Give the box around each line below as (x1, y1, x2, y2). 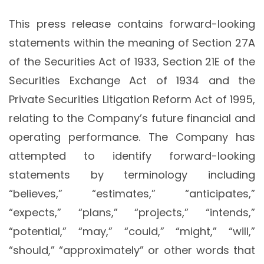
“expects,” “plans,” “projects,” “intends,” (9, 205, 255, 220)
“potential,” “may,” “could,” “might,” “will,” (9, 224, 255, 239)
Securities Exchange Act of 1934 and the (9, 73, 255, 88)
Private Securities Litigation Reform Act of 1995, (9, 92, 255, 107)
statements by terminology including (9, 167, 255, 183)
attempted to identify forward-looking (9, 148, 255, 164)
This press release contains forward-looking (9, 16, 255, 32)
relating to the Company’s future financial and (9, 111, 255, 126)
